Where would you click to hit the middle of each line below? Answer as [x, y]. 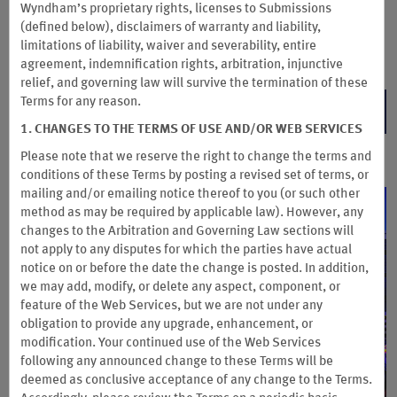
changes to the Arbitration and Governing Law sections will [187, 232]
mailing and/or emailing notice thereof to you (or [160, 195]
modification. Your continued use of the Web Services [171, 343]
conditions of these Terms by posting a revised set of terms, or [195, 176]
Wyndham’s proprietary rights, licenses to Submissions [176, 9]
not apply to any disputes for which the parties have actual [186, 250]
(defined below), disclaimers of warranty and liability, [171, 28]
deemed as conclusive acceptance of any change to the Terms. [196, 381]
